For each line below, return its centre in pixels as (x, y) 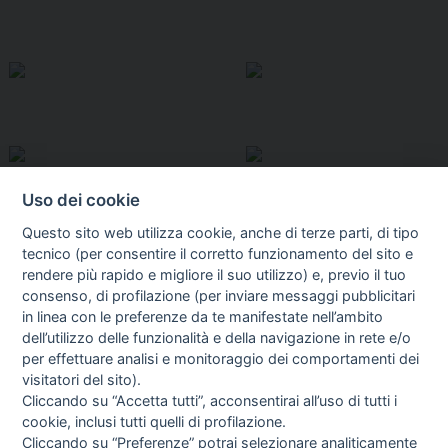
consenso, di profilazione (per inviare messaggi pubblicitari (219, 295)
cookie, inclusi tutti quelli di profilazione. (154, 421)
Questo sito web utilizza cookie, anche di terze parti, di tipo (221, 232)
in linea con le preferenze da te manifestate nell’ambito (203, 316)
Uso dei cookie (81, 199)
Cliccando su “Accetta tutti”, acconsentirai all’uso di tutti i (210, 400)
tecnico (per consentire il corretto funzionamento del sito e (218, 253)
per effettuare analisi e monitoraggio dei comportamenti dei (221, 358)
